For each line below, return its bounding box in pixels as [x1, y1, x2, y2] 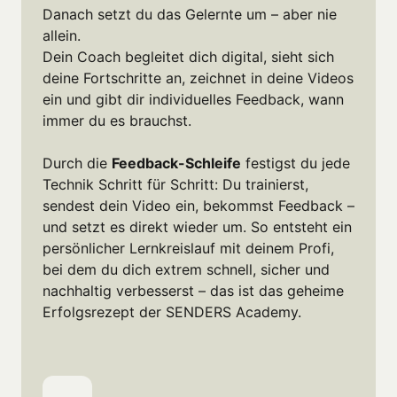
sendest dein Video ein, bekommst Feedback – [43, 196, 354, 214]
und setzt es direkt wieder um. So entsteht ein [43, 217, 352, 236]
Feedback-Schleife [112, 153, 241, 172]
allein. [43, 26, 81, 44]
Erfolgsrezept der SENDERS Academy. [43, 302, 306, 321]
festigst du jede [241, 153, 350, 172]
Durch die [43, 153, 112, 172]
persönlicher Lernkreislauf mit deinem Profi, [43, 238, 334, 257]
